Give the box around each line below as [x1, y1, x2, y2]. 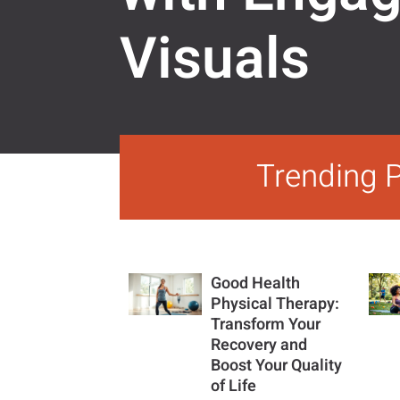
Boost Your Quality [211, 353, 343, 378]
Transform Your [211, 312, 321, 337]
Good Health [211, 271, 301, 296]
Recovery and [211, 332, 308, 357]
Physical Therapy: [211, 291, 340, 316]
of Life [211, 373, 257, 398]
